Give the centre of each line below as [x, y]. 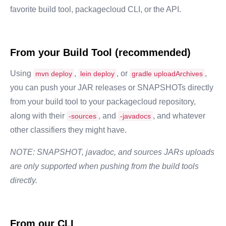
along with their [37, 116]
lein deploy [97, 73]
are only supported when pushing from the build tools [104, 166]
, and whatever [179, 116]
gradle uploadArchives [167, 73]
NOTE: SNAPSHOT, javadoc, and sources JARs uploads [112, 152]
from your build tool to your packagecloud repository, [103, 101]
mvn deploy [54, 73]
